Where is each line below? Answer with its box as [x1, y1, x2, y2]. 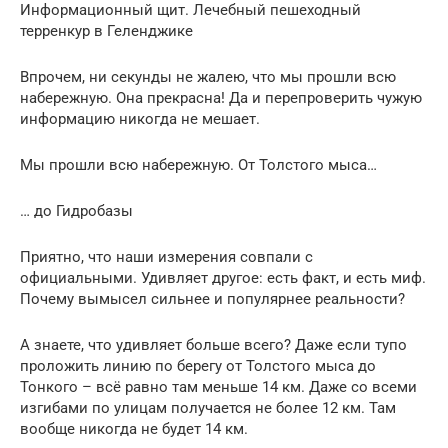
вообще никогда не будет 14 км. [20, 419, 248, 438]
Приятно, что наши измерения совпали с [20, 247, 313, 266]
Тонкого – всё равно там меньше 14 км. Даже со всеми [20, 377, 417, 396]
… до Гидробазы [20, 201, 133, 220]
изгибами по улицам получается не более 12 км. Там [20, 398, 396, 417]
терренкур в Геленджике [20, 21, 193, 40]
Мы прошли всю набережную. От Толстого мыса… [20, 155, 377, 174]
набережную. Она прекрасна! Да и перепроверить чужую [20, 88, 422, 107]
